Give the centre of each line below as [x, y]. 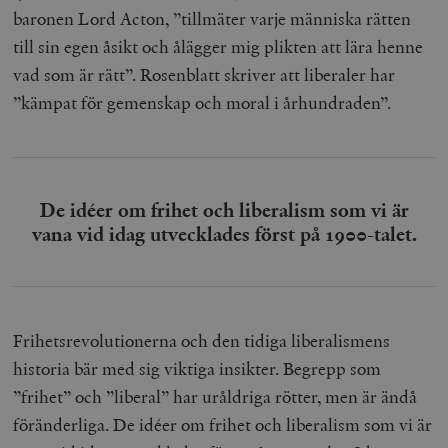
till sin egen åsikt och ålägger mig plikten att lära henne [218, 46]
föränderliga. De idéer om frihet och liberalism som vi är [223, 424]
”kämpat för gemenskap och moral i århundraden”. [202, 102]
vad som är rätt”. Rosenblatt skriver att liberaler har [204, 74]
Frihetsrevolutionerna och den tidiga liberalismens [202, 340]
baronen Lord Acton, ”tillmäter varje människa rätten [212, 18]
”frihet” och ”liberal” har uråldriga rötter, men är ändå [215, 396]
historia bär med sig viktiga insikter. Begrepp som [197, 368]
